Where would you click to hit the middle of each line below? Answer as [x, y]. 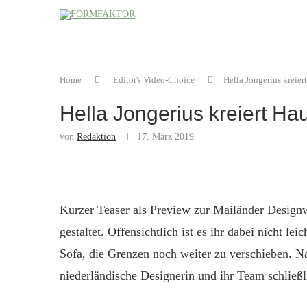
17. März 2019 [165, 137]
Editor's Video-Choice [154, 80]
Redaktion [96, 137]
